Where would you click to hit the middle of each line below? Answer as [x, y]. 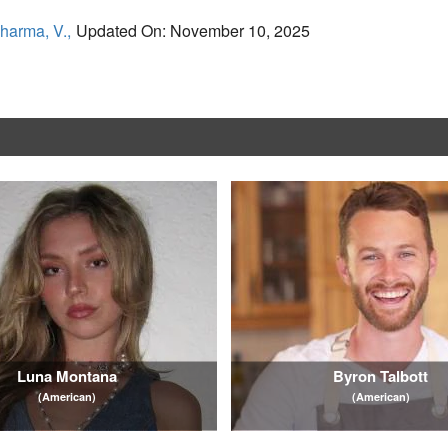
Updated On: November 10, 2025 [192, 30]
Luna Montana [67, 375]
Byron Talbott [381, 375]
